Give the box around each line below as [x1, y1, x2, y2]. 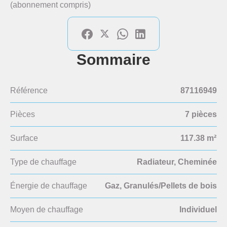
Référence [10, 86, 48, 95]
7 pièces [185, 110, 217, 119]
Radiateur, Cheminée [137, 158, 217, 166]
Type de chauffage [10, 158, 77, 166]
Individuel [179, 205, 217, 214]
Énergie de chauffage [10, 181, 87, 190]
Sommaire [77, 51, 150, 68]
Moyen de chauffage [10, 205, 83, 214]
